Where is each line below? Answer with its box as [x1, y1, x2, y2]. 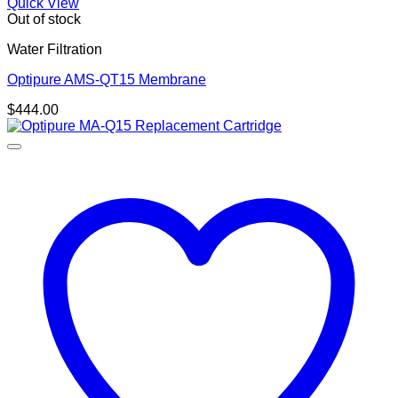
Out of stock [7, 11, 81, 27]
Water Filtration [7, 41, 102, 57]
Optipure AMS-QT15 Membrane [7, 71, 206, 87]
